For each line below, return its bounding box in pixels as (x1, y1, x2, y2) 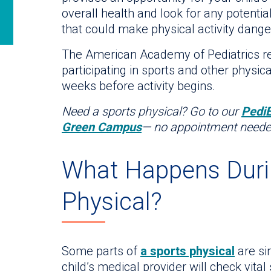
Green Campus (62, 120, 142, 135)
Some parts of (62, 243, 140, 258)
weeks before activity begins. (62, 79, 215, 94)
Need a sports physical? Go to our (62, 104, 241, 119)
